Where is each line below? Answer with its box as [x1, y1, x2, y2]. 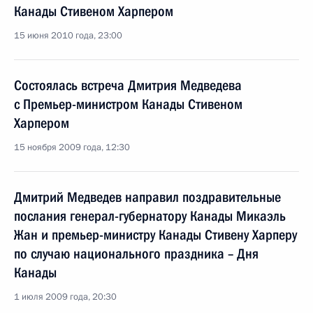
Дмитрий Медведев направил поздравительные [14, 189, 281, 205]
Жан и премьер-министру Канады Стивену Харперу [14, 226, 297, 243]
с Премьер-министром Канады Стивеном [14, 96, 242, 112]
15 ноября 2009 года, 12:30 [14, 141, 130, 154]
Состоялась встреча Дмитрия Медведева [14, 77, 242, 94]
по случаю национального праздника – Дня [14, 245, 259, 262]
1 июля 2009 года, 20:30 [14, 291, 117, 303]
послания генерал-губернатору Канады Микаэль [14, 208, 286, 224]
